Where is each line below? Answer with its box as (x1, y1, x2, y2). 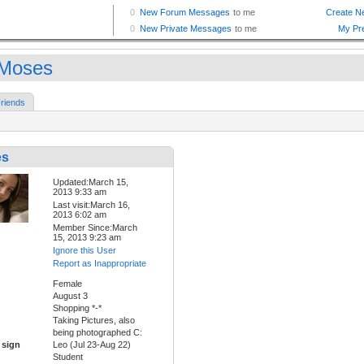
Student (53, 352, 83, 362)
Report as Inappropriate (53, 258, 146, 269)
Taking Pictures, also (53, 315, 135, 326)
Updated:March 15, (53, 177, 128, 188)
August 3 (53, 291, 88, 301)
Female (53, 279, 82, 289)
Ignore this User (53, 245, 116, 256)
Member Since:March (53, 223, 137, 233)
